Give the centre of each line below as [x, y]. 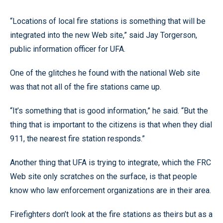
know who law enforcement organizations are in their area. [111, 190]
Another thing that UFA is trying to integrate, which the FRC [111, 163]
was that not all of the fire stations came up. [86, 87]
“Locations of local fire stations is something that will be [108, 21]
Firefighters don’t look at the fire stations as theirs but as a [111, 214]
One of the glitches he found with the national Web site [105, 73]
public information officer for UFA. [68, 49]
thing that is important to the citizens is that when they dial [111, 125]
